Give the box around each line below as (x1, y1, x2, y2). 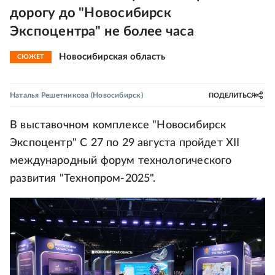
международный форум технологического (10, 155, 232, 166)
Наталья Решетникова (10, 91, 89, 99)
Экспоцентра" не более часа (10, 25, 194, 38)
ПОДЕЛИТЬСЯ (209, 91, 255, 99)
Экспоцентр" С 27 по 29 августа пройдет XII (10, 137, 240, 149)
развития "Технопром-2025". (10, 173, 156, 184)
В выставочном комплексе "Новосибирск (10, 120, 227, 131)
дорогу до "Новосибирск (10, 6, 171, 20)
